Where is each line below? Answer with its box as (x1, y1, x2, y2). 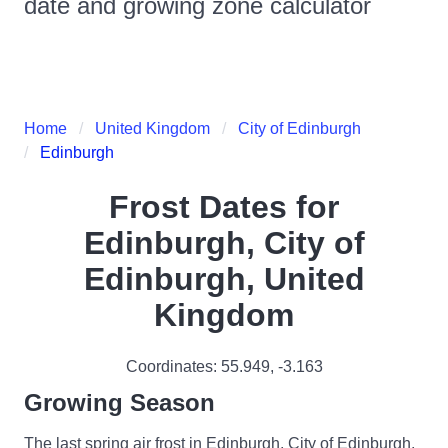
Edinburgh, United (83, 261, 365, 297)
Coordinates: (125, 358, 221, 375)
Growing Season (24, 389, 215, 416)
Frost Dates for (109, 189, 339, 225)
